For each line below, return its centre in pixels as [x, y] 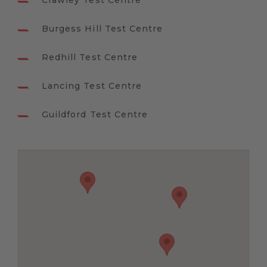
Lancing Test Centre [92, 86]
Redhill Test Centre [90, 58]
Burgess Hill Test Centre [103, 29]
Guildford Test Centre [95, 115]
